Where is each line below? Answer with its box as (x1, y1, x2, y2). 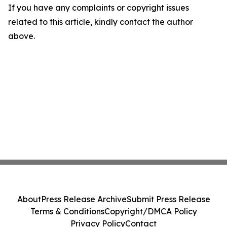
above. (8, 31, 35, 41)
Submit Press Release (126, 194, 210, 204)
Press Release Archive (41, 194, 127, 204)
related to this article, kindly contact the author (8, 17, 193, 27)
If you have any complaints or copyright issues (8, 3, 189, 13)
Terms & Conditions (30, 206, 104, 216)
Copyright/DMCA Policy (104, 206, 197, 216)
